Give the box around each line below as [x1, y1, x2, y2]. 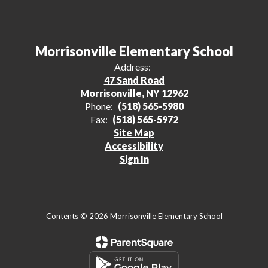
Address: [114, 60, 151, 72]
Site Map [114, 126, 154, 138]
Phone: [84, 100, 113, 112]
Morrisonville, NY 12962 [80, 87, 188, 99]
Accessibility [105, 139, 163, 151]
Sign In [119, 153, 149, 165]
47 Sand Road [103, 74, 165, 86]
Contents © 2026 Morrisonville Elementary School [45, 211, 223, 221]
